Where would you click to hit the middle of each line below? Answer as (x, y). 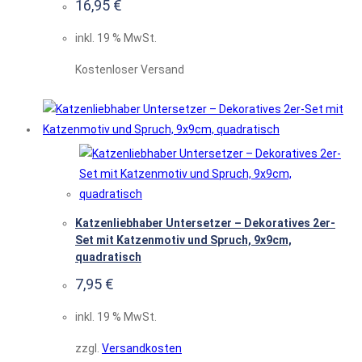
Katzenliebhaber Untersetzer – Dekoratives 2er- (205, 223)
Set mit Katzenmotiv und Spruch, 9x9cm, (183, 240)
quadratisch (108, 257)
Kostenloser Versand (130, 69)
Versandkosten (142, 348)
